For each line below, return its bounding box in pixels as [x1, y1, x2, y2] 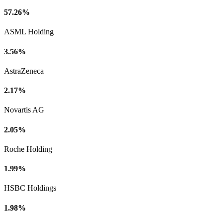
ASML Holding [4, 27, 54, 36]
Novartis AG [4, 106, 44, 114]
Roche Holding [4, 144, 52, 153]
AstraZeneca [4, 66, 44, 75]
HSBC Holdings [4, 184, 56, 193]
